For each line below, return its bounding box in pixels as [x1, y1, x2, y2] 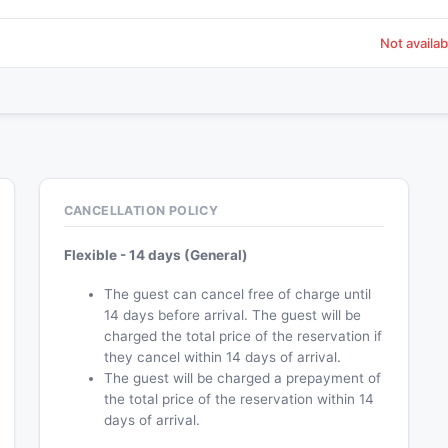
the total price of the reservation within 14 [103, 391, 374, 408]
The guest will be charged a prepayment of [103, 370, 381, 387]
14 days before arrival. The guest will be [103, 307, 361, 324]
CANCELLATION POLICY [63, 203, 219, 218]
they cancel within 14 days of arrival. [103, 349, 341, 366]
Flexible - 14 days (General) [63, 247, 248, 264]
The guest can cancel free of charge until [103, 286, 371, 303]
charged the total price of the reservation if [103, 328, 382, 345]
